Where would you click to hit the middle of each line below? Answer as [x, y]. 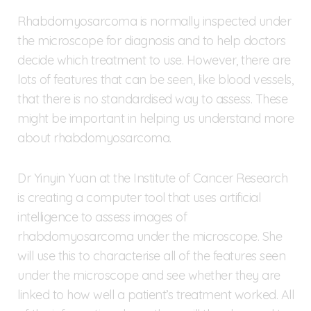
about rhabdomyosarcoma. [94, 137]
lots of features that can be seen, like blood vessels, [155, 79]
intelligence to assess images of [102, 217]
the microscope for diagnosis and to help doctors [151, 40]
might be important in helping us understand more [155, 118]
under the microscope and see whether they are [149, 275]
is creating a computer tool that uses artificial [139, 197]
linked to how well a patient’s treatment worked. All [155, 294]
